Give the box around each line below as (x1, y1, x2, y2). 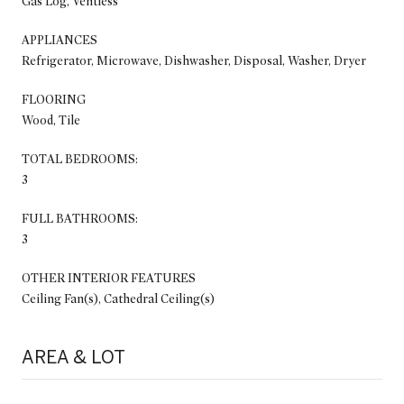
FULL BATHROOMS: (22, 210, 138, 226)
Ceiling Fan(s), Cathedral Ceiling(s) (22, 290, 215, 307)
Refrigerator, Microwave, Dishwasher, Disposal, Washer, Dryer (22, 52, 366, 69)
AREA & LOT (22, 345, 125, 367)
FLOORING (22, 91, 86, 107)
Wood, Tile (22, 112, 80, 128)
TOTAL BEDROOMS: (22, 151, 138, 167)
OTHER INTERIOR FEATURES (22, 270, 196, 286)
